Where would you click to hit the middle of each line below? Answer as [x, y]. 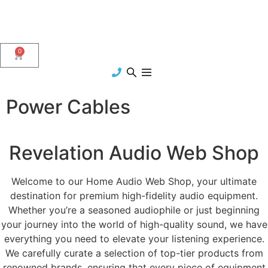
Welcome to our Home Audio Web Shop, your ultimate [134, 181]
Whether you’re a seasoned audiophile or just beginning [134, 210]
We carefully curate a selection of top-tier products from [134, 253]
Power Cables [68, 107]
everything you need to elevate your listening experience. [134, 239]
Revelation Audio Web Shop [134, 153]
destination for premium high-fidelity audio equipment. [134, 196]
